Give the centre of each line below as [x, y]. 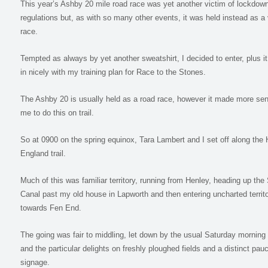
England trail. [43, 153]
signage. [35, 262]
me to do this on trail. [57, 113]
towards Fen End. [51, 208]
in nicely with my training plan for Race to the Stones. [113, 72]
